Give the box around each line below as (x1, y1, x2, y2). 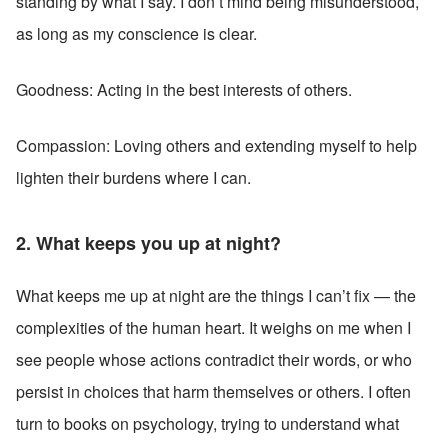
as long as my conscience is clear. (16, 21, 257, 45)
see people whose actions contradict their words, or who (16, 347, 412, 371)
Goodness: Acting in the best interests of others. (16, 77, 352, 101)
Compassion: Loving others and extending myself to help (16, 133, 417, 157)
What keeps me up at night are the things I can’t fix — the (16, 283, 416, 307)
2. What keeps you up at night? (16, 229, 281, 256)
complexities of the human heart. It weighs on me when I (16, 315, 411, 339)
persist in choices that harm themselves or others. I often (16, 379, 411, 403)
